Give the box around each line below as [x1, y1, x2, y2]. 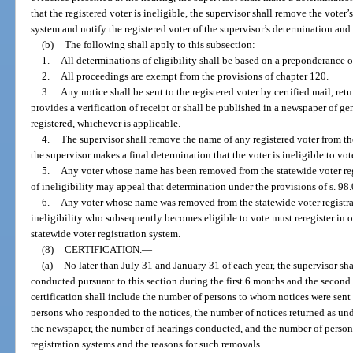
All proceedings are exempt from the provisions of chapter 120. [60, 70, 329, 83]
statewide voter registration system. [31, 228, 181, 240]
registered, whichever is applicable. [31, 117, 181, 130]
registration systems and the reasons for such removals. [31, 338, 263, 351]
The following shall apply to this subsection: [64, 39, 255, 51]
